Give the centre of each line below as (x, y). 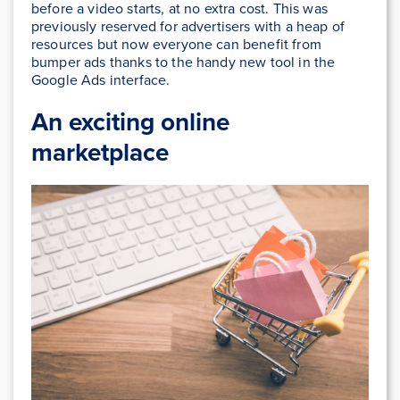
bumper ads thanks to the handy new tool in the (183, 61)
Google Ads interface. (101, 79)
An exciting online (130, 121)
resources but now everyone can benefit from (176, 43)
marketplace (100, 151)
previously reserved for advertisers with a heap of (188, 25)
